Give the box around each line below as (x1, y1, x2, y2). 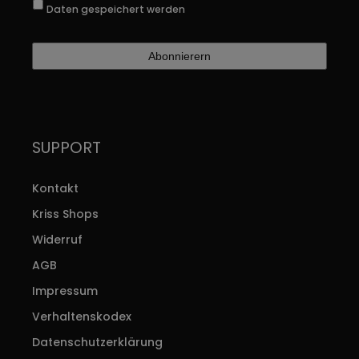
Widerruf (32, 232, 83, 248)
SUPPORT (32, 135, 101, 159)
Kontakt (32, 180, 79, 197)
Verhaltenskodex (32, 309, 131, 325)
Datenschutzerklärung (32, 334, 163, 351)
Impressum (32, 283, 98, 300)
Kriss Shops (32, 206, 99, 223)
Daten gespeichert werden (46, 2, 185, 16)
